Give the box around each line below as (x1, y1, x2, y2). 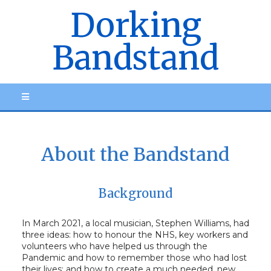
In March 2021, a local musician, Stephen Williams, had (21, 218, 249, 229)
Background (99, 186, 172, 201)
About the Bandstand (41, 143, 230, 166)
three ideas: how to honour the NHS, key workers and (21, 229, 248, 240)
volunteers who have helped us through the (21, 241, 207, 252)
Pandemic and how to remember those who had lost (21, 252, 247, 263)
